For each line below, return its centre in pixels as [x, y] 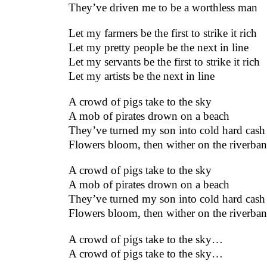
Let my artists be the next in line [141, 76]
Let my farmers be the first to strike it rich [162, 33]
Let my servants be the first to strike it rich [164, 62]
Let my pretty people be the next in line [158, 48]
